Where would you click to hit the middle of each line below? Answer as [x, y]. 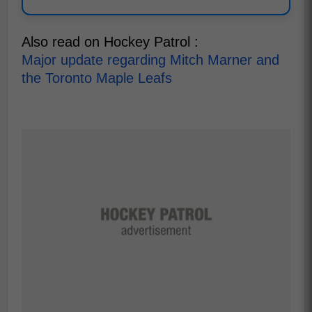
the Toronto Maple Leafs [97, 78]
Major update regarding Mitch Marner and [150, 60]
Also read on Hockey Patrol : [110, 42]
